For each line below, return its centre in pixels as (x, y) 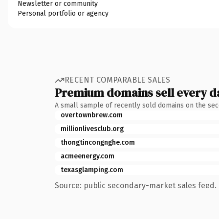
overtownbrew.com (92, 115)
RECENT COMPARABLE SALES (118, 80)
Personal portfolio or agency (63, 13)
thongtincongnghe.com (98, 142)
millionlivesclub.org (92, 129)
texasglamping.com (92, 170)
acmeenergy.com (88, 156)
